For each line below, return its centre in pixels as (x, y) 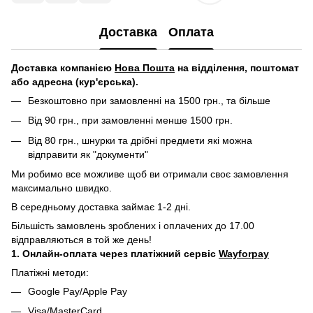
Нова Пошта (145, 67)
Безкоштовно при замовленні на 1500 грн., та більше (149, 100)
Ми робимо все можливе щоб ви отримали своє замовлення (150, 174)
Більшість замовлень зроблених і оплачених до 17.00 (133, 225)
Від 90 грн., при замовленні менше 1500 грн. (130, 121)
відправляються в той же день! (81, 239)
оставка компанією (66, 67)
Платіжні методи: (50, 272)
